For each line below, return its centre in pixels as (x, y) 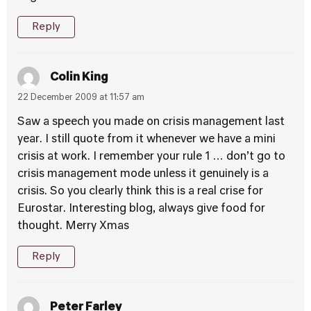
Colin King (79, 77)
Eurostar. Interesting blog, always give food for (141, 209)
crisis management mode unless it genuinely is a (143, 174)
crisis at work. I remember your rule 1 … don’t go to (151, 157)
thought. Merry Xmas (73, 226)
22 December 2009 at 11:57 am (81, 98)
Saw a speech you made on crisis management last (151, 122)
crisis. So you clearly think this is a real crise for (140, 192)
